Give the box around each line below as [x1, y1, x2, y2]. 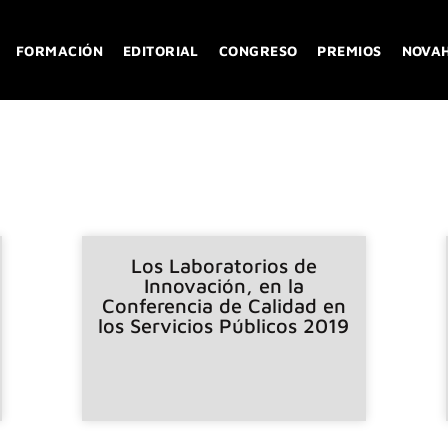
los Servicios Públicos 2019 [98, 313, 350, 337]
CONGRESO [218, 41, 298, 59]
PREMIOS [317, 41, 382, 59]
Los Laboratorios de [130, 253, 317, 277]
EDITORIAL [122, 41, 199, 59]
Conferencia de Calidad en [101, 293, 346, 317]
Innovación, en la [143, 273, 304, 297]
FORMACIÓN [16, 41, 103, 59]
